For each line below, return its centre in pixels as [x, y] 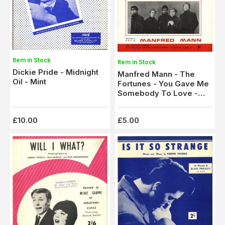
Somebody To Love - [158, 93]
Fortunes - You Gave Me [163, 83]
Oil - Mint [29, 82]
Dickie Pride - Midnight [55, 72]
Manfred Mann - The [156, 74]
